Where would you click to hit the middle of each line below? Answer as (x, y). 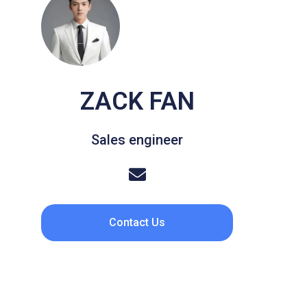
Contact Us (137, 222)
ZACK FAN (137, 101)
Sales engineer (137, 139)
